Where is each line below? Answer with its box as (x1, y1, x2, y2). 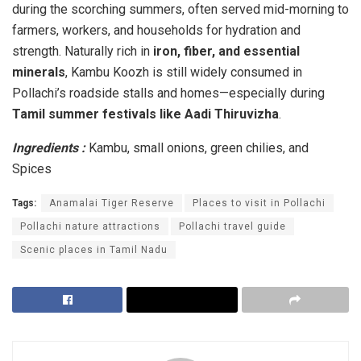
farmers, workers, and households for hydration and (12, 23, 301, 39)
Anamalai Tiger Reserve (49, 197, 174, 210)
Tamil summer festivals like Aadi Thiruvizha (12, 106, 279, 122)
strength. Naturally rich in (12, 44, 153, 60)
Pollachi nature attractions (20, 221, 160, 233)
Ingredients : (12, 140, 89, 156)
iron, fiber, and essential (153, 44, 300, 60)
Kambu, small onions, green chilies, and (89, 140, 309, 156)
